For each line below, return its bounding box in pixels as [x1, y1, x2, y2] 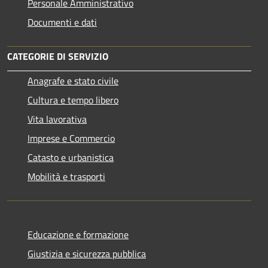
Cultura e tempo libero [28, 92, 118, 107]
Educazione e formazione [28, 227, 129, 242]
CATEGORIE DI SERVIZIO [7, 48, 108, 63]
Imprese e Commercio [28, 130, 115, 145]
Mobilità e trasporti [28, 169, 105, 184]
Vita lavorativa [28, 111, 87, 126]
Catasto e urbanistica [28, 150, 114, 165]
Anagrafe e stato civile [28, 73, 118, 88]
